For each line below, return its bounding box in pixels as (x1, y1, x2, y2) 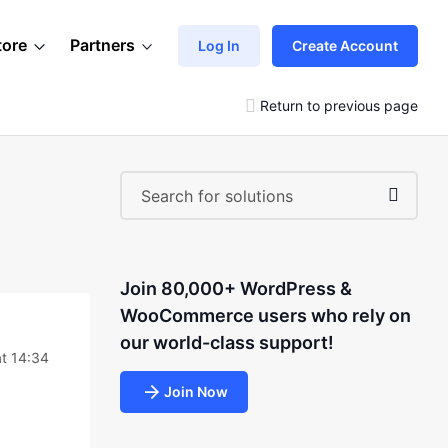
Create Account (292, 36, 398, 54)
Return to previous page (260, 96, 418, 114)
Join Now (163, 383, 228, 400)
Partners (70, 35, 135, 55)
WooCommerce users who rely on (119, 305, 411, 326)
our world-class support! (119, 332, 334, 353)
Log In (198, 36, 240, 54)
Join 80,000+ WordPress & (119, 278, 352, 299)
